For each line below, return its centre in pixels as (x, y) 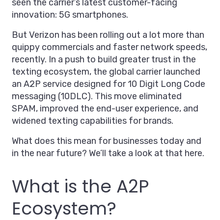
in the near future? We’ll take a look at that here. (108, 153)
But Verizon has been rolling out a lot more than (108, 35)
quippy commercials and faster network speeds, (110, 47)
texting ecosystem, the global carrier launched (106, 72)
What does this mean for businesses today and (107, 141)
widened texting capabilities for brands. (93, 121)
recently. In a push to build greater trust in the (104, 60)
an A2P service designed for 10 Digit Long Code (109, 84)
